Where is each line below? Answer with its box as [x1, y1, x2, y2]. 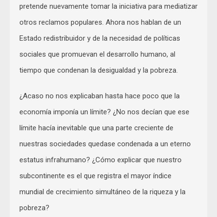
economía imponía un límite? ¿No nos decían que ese [19, 107, 189, 116]
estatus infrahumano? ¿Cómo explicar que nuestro [19, 155, 182, 164]
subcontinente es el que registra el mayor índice [19, 171, 171, 180]
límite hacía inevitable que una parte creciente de [19, 123, 173, 132]
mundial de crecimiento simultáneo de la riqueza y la [19, 187, 186, 196]
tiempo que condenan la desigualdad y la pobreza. [19, 65, 178, 75]
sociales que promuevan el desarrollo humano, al [19, 49, 175, 59]
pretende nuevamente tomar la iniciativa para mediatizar [19, 1, 198, 11]
